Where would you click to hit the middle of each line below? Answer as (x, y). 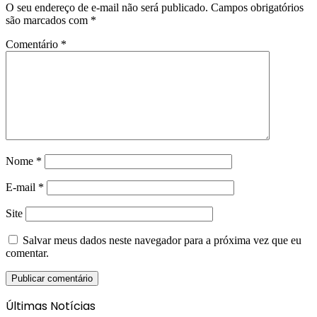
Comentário (33, 45)
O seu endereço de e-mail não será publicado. (107, 8)
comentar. (27, 253)
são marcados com (48, 21)
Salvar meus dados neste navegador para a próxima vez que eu (162, 241)
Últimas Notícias (51, 306)
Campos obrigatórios (257, 8)
